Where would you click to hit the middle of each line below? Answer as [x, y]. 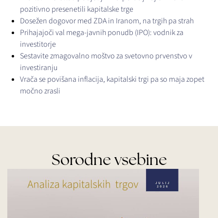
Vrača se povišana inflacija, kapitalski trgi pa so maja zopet [112, 80]
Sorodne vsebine [109, 160]
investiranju [39, 68]
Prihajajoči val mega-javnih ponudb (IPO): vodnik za [102, 33]
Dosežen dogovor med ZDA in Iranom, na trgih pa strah [107, 21]
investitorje [38, 45]
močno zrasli [40, 91]
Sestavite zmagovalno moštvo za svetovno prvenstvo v [106, 56]
